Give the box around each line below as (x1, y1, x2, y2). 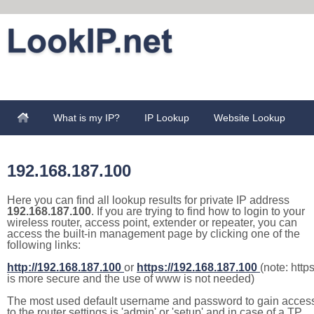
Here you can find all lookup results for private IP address (7, 194, 289, 206)
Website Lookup (214, 112, 285, 123)
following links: (7, 239, 81, 251)
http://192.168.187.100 (7, 261, 121, 273)
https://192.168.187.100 (137, 261, 257, 273)
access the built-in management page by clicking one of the (7, 228, 300, 240)
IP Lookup (144, 112, 189, 123)
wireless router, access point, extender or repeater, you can (7, 217, 297, 228)
